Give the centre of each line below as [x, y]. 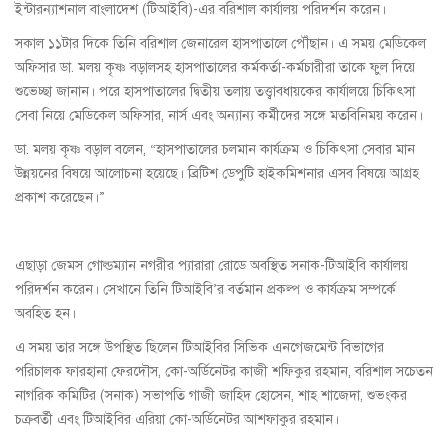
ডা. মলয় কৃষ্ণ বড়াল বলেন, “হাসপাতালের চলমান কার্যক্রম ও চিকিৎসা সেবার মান [215, 150]
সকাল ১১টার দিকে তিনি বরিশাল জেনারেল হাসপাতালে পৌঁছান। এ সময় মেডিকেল [220, 44]
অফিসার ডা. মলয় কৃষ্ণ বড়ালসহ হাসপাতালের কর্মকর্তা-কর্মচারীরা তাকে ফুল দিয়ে [215, 68]
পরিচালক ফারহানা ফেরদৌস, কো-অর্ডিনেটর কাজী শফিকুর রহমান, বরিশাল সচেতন [224, 372]
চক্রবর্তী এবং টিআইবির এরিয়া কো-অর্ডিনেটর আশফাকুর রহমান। [177, 420]
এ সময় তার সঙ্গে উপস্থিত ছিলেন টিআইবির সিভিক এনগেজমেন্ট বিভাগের [199, 348]
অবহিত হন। [45, 314]
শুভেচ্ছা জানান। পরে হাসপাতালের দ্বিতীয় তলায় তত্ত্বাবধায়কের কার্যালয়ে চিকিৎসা [215, 92]
